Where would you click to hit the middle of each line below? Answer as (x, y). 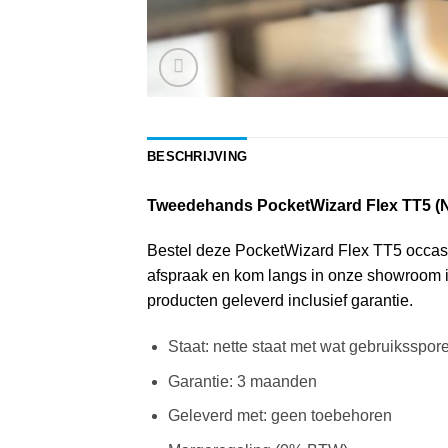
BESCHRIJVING (197, 156)
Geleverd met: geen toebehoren (279, 416)
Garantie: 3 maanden (242, 381)
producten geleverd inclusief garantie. (280, 301)
